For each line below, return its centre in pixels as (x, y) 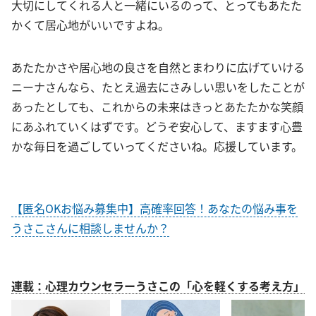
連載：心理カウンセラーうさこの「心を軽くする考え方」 (158, 285)
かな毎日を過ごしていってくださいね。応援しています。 (157, 146)
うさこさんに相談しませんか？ (90, 227)
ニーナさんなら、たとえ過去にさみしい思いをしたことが (158, 86)
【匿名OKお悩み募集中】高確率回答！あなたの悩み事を (154, 208)
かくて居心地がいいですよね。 (90, 24)
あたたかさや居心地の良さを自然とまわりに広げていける (158, 67)
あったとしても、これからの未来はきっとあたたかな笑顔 (157, 106)
